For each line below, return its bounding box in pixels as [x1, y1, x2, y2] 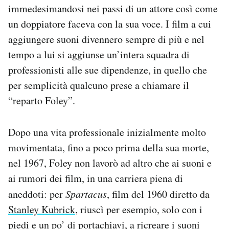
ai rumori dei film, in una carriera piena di [8, 171, 183, 186]
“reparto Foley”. [8, 94, 75, 108]
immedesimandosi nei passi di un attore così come [8, 2, 218, 16]
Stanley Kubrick [8, 202, 75, 217]
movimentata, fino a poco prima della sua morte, [8, 141, 209, 155]
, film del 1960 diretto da [107, 187, 210, 201]
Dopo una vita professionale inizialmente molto [8, 125, 206, 140]
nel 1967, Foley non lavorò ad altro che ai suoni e [8, 156, 212, 170]
